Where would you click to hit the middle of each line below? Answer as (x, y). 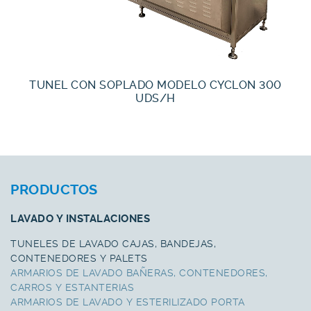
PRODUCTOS (54, 190)
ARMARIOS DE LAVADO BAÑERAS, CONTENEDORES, (139, 273)
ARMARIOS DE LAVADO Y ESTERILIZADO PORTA (128, 302)
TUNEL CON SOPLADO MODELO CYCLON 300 (155, 85)
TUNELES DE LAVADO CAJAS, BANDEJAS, (113, 244)
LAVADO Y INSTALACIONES (80, 219)
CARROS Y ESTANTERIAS (72, 288)
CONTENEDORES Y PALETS (79, 259)
